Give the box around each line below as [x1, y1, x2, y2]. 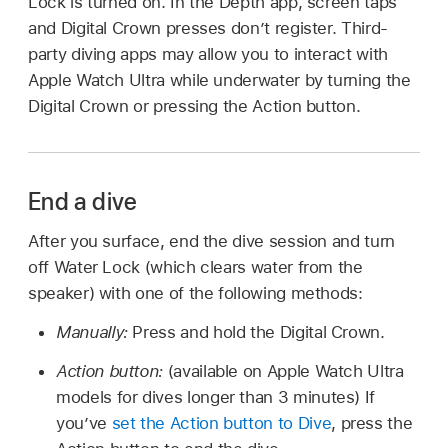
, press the [331, 412, 413, 433]
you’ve [56, 412, 112, 433]
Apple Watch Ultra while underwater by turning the [28, 69, 411, 90]
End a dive [28, 186, 138, 216]
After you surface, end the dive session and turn [28, 231, 395, 252]
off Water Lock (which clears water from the [28, 257, 363, 278]
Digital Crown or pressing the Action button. [28, 95, 361, 116]
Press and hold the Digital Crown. [132, 322, 385, 343]
